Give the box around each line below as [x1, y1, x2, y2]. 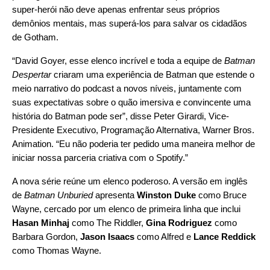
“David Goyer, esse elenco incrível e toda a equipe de [12, 55, 224, 66]
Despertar [12, 69, 51, 80]
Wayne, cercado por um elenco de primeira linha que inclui [12, 203, 240, 214]
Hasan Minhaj [12, 217, 69, 228]
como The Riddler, [69, 217, 146, 228]
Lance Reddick [193, 231, 256, 242]
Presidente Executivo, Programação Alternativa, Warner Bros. [12, 124, 254, 135]
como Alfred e [134, 231, 193, 242]
